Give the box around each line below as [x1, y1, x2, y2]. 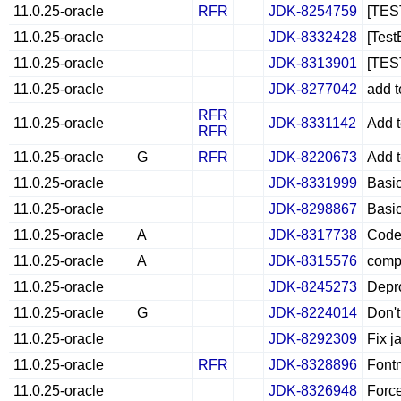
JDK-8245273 [269, 279, 357, 294]
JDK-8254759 [269, 4, 357, 19]
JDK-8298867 [269, 201, 357, 217]
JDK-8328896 [269, 357, 357, 372]
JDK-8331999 [269, 175, 357, 191]
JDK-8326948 [269, 383, 357, 398]
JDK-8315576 [269, 253, 357, 269]
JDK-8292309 [269, 331, 357, 346]
